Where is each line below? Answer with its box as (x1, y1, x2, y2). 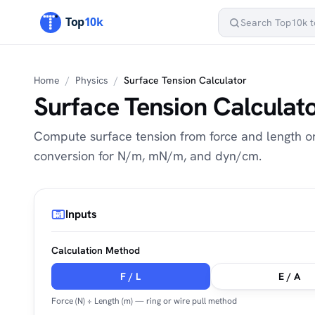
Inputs (65, 207, 97, 221)
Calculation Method (51, 244, 140, 257)
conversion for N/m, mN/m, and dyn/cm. (34, 148, 262, 164)
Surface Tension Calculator (124, 74, 247, 86)
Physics (75, 74, 108, 86)
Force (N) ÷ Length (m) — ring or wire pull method (51, 295, 237, 307)
